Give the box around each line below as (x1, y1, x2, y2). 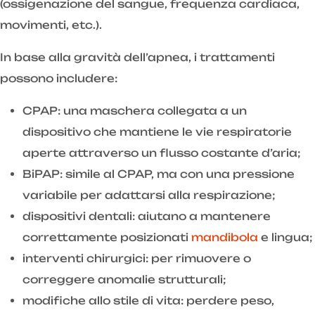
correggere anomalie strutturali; (22, 273, 226, 287)
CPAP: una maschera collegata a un (22, 104, 247, 118)
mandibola (191, 231, 258, 245)
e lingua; (258, 231, 313, 245)
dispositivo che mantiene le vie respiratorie (22, 125, 292, 139)
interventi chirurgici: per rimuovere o (22, 252, 251, 266)
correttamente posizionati (22, 231, 191, 245)
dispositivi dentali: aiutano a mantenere (22, 210, 271, 224)
